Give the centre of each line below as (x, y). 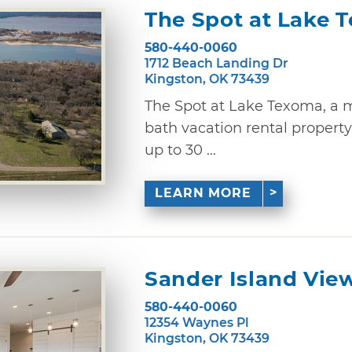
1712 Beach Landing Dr (216, 63)
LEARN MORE (203, 193)
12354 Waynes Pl (197, 322)
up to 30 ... (180, 150)
